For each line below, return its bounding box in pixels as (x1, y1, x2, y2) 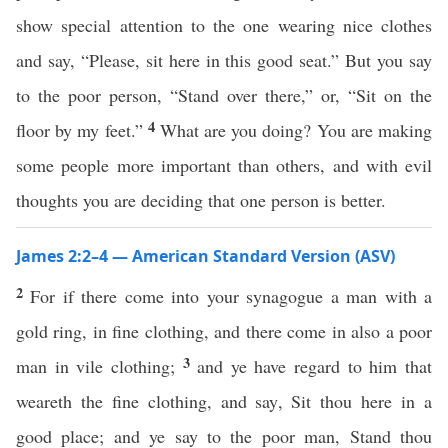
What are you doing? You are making (159, 118, 433, 142)
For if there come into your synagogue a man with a (30, 284, 433, 308)
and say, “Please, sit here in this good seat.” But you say (16, 48, 432, 72)
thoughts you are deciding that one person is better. (16, 188, 386, 212)
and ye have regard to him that (197, 354, 433, 378)
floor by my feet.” (16, 118, 148, 142)
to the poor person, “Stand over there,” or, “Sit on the (16, 83, 432, 107)
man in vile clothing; (16, 354, 183, 378)
